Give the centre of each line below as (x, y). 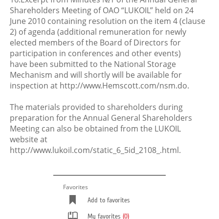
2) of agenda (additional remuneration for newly (98, 32)
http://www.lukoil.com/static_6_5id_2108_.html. (95, 150)
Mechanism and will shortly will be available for (96, 75)
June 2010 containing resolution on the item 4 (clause (108, 21)
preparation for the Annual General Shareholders (101, 118)
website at (29, 139)
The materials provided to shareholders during (96, 107)
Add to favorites (109, 200)
